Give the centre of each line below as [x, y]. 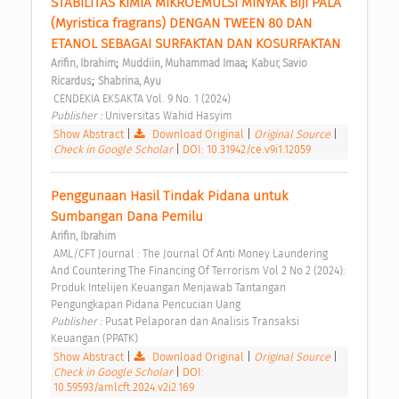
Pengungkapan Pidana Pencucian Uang [147, 304]
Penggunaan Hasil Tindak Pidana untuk [170, 195]
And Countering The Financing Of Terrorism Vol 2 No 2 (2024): [198, 270]
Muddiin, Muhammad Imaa [183, 63]
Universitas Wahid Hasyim [170, 115]
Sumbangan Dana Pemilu [129, 216]
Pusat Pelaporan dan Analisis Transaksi [202, 321]
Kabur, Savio [279, 63]
